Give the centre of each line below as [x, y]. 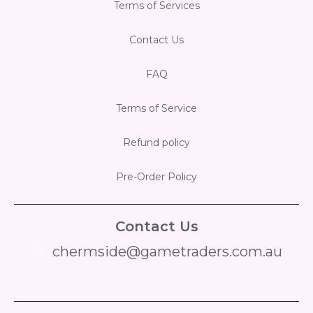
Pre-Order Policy [156, 176]
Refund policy [156, 142]
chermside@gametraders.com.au [167, 251]
